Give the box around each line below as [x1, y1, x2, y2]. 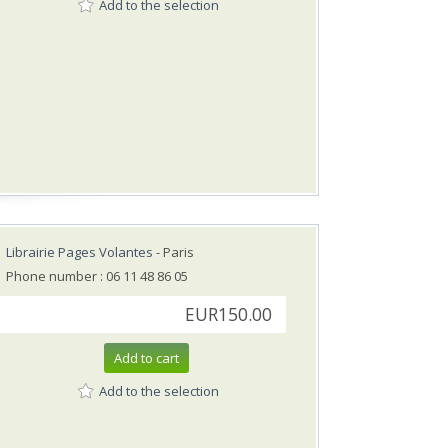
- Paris [153, 243, 194, 262]
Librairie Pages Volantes [6, 243, 153, 262]
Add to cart [114, 349, 179, 368]
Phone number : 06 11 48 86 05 [6, 267, 188, 286]
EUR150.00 [185, 303, 272, 327]
